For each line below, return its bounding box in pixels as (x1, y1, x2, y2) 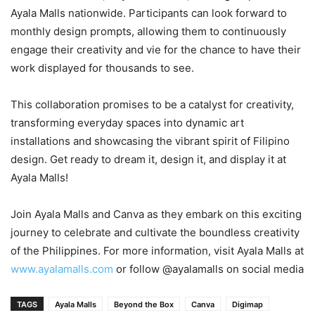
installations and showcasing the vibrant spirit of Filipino (11, 134, 290, 148)
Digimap (232, 300, 263, 310)
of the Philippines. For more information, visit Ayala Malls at (11, 244, 304, 258)
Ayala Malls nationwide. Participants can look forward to (11, 6, 287, 20)
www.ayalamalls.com (11, 262, 113, 276)
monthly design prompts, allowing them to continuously (11, 25, 286, 39)
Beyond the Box (114, 300, 174, 310)
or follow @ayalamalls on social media (113, 262, 304, 276)
